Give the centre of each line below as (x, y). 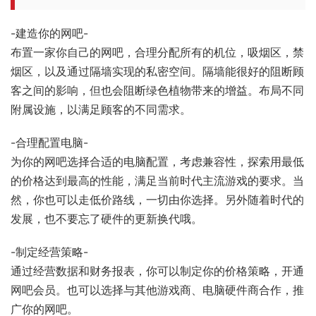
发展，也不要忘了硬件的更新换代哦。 (107, 218)
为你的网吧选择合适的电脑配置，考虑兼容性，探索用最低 (157, 161)
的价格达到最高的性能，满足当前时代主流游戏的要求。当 (157, 180)
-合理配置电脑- (49, 142)
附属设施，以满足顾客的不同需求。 (101, 109)
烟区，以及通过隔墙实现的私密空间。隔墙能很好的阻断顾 (157, 71)
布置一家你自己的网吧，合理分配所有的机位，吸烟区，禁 (157, 52)
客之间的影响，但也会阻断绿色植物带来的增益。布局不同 (157, 90)
